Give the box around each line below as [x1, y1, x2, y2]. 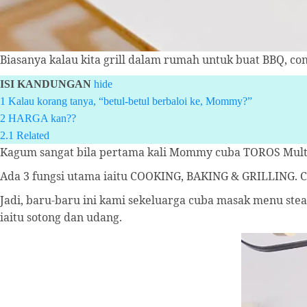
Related [16, 130, 49, 141]
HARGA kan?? [8, 112, 76, 124]
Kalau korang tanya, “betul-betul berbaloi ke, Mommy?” [8, 95, 252, 107]
